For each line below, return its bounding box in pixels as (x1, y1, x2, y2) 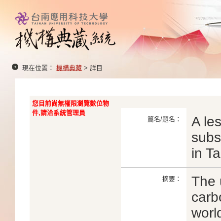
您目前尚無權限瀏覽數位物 (32, 100, 109, 107)
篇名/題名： (147, 115, 182, 123)
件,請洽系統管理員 (32, 109, 85, 116)
